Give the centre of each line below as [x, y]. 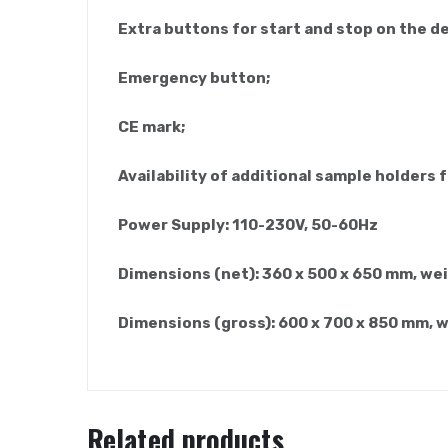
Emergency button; [194, 77]
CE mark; [151, 126]
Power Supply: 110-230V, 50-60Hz [248, 224]
